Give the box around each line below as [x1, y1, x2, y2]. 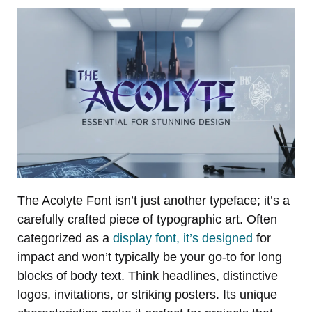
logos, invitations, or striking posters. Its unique [17, 287, 277, 302]
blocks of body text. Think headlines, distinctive [17, 268, 278, 283]
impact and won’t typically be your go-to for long [17, 249, 282, 264]
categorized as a [17, 231, 113, 245]
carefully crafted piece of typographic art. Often [17, 212, 277, 226]
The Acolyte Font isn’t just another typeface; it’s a [17, 193, 290, 208]
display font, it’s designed [113, 231, 253, 245]
